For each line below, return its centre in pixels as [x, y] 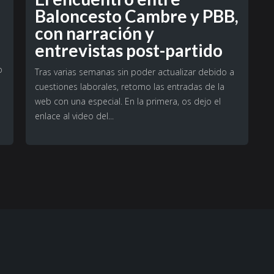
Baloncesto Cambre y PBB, [136, 16]
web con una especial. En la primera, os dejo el [128, 102]
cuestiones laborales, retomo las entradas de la [129, 87]
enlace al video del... [74, 116]
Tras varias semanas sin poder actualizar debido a [134, 72]
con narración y [94, 33]
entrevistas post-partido [128, 50]
